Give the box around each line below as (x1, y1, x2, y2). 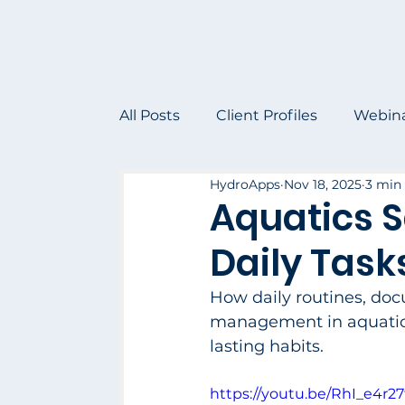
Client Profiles (216, 106, 317, 124)
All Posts (119, 106, 180, 124)
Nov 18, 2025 (284, 175, 362, 193)
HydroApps (210, 175, 280, 193)
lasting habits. (210, 336, 324, 357)
